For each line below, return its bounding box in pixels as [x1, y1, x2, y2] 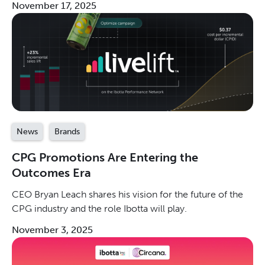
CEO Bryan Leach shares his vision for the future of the [12, 188, 243, 200]
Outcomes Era [12, 165, 91, 180]
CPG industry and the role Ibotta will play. [12, 202, 187, 214]
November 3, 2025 [12, 224, 93, 235]
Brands [54, 126, 80, 137]
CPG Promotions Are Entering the [12, 150, 198, 164]
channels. [12, 7, 52, 18]
